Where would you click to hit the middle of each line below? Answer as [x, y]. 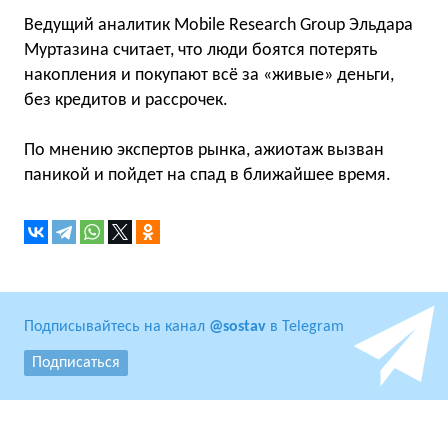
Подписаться [76, 363]
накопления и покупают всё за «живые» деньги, [209, 75]
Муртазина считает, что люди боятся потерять [200, 50]
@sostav [237, 327]
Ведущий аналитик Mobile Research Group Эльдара [218, 25]
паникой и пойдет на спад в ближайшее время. [207, 175]
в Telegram [305, 327]
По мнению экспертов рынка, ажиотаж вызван [204, 150]
